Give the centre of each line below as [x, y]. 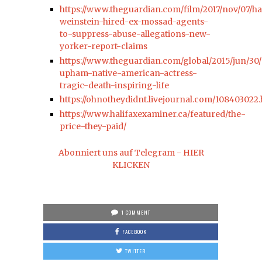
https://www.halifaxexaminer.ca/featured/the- [153, 114]
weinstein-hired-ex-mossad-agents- [134, 22]
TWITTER [135, 251]
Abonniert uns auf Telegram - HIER [131, 152]
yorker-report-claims [104, 46]
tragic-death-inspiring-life [114, 85]
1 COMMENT [136, 212]
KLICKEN [131, 165]
